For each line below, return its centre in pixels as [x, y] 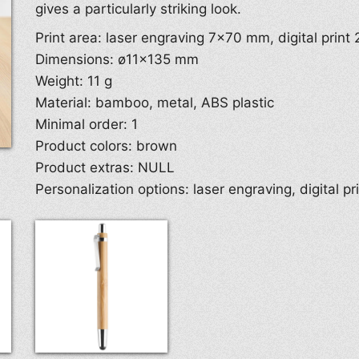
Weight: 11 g [74, 81]
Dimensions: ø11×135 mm [117, 60]
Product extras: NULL [105, 168]
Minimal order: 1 [87, 125]
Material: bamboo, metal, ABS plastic [155, 103]
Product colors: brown [106, 146]
